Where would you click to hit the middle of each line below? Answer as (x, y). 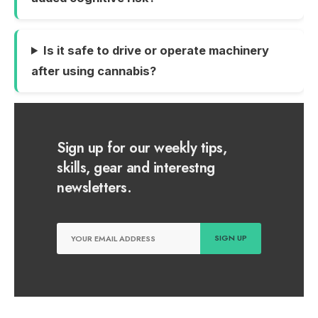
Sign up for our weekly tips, (142, 148)
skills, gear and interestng (136, 168)
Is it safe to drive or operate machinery (157, 50)
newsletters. (94, 187)
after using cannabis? (94, 71)
